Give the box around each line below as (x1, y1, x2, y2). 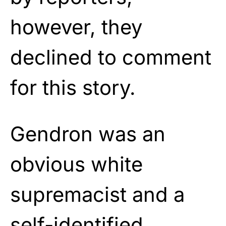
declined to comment (10, 44, 211, 70)
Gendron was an (10, 121, 165, 146)
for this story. (10, 75, 136, 100)
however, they (10, 14, 142, 39)
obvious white (10, 151, 143, 177)
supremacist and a (10, 182, 185, 207)
